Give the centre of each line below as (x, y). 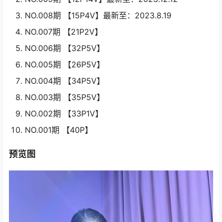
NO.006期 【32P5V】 (65, 48)
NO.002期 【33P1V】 (64, 114)
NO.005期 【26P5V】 (65, 65)
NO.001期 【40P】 (59, 130)
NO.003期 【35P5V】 (65, 97)
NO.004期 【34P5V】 (65, 81)
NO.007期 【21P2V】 (64, 32)
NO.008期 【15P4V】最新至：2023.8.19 (98, 16)
